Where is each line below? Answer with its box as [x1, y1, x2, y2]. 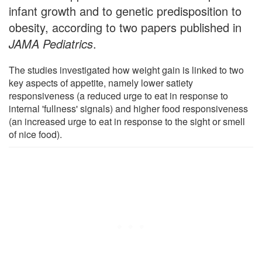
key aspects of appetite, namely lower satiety [9, 75, 193, 89]
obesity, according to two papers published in [9, 18, 242, 36]
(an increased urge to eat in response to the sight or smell [9, 114, 245, 128]
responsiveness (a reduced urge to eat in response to [9, 88, 228, 102]
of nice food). [9, 127, 62, 141]
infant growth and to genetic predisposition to [9, 2, 242, 19]
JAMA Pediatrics [9, 35, 93, 52]
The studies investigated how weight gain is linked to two [9, 63, 244, 77]
